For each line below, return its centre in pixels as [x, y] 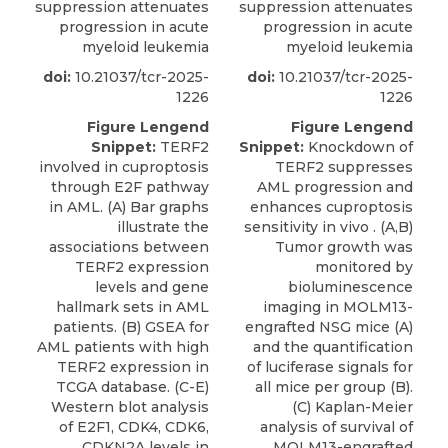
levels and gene [152, 287]
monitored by [364, 267]
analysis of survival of [336, 427]
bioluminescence [350, 287]
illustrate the [163, 227]
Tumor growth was [344, 247]
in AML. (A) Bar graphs [129, 207]
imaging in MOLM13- [338, 307]
